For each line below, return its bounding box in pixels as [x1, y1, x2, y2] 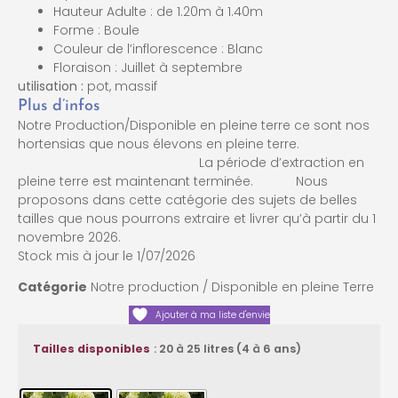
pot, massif [87, 76, 157, 95]
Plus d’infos [18, 97, 99, 115]
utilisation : [18, 76, 87, 95]
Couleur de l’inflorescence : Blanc [53, 39, 263, 58]
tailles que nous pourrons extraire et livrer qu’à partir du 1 [18, 209, 376, 227]
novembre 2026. [18, 227, 121, 246]
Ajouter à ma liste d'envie [155, 307, 270, 322]
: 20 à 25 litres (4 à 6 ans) [154, 340, 301, 356]
